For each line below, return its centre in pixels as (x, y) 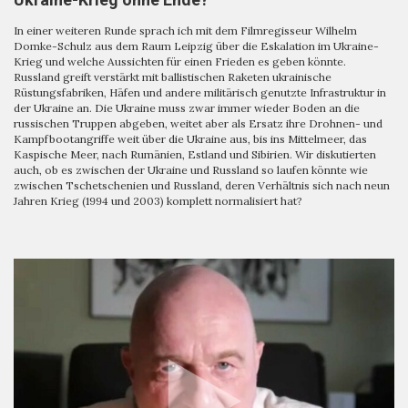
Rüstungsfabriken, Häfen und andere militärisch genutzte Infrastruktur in (200, 92)
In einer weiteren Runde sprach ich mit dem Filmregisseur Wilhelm (185, 30)
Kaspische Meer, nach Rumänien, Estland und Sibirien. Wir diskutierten (195, 154)
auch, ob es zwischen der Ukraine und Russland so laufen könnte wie (191, 169)
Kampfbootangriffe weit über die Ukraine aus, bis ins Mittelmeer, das (190, 138)
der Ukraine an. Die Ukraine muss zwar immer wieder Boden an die (187, 107)
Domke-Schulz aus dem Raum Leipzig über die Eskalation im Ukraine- (196, 46)
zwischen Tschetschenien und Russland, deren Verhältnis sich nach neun (202, 185)
